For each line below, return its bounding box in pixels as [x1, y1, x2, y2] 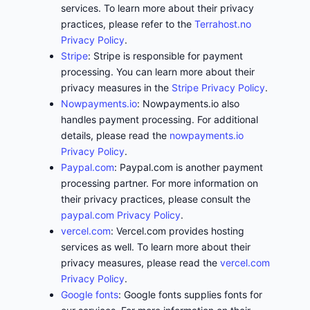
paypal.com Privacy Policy [61, 208, 181, 221]
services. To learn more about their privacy [61, 1, 254, 14]
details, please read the [61, 129, 170, 141]
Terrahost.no [194, 17, 251, 30]
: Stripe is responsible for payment [88, 49, 243, 62]
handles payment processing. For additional [61, 113, 258, 125]
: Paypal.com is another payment [114, 161, 263, 173]
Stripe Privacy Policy [172, 81, 265, 93]
